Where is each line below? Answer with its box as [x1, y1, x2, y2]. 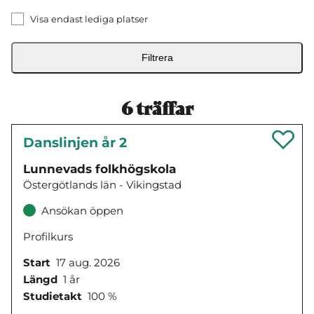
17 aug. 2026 [56, 255, 120, 269]
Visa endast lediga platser [30, 13, 148, 25]
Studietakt [23, 289, 82, 303]
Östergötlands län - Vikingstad [23, 177, 182, 191]
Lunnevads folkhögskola [23, 161, 176, 176]
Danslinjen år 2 [23, 134, 127, 151]
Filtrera [141, 52, 173, 64]
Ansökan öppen [41, 203, 123, 217]
